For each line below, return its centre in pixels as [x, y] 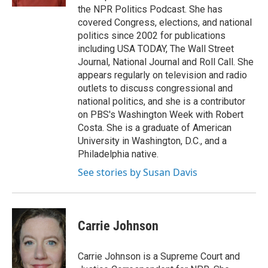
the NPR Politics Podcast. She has [150, 9]
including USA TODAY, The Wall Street [156, 49]
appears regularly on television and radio [162, 75]
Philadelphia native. [118, 154]
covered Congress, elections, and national [165, 22]
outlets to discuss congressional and [155, 88]
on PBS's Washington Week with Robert [161, 115]
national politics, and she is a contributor [162, 101]
